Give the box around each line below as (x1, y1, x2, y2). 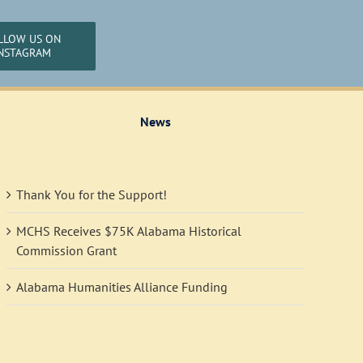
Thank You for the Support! (15, 186, 167, 203)
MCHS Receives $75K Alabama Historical (15, 223, 241, 240)
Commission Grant (15, 242, 117, 259)
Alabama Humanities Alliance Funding (15, 279, 228, 296)
